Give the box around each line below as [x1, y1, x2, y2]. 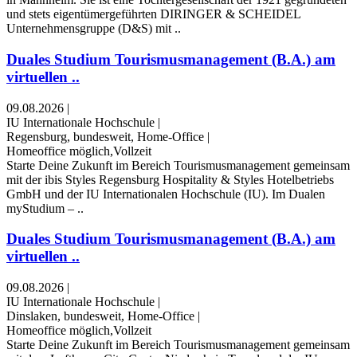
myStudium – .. [6, 201, 84, 215]
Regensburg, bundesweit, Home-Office [6, 129, 204, 143]
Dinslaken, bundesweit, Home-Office [6, 309, 194, 323]
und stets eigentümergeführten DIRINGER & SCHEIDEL [6, 7, 300, 22]
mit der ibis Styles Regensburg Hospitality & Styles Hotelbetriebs [6, 172, 334, 186]
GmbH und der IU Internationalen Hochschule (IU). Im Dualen [6, 186, 325, 201]
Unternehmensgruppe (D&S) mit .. [6, 22, 181, 36]
